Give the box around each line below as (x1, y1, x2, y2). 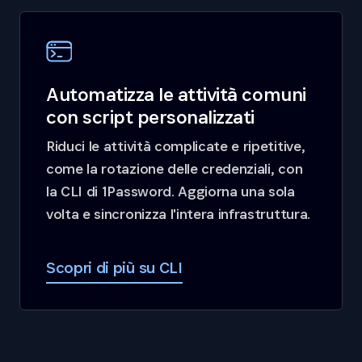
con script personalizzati (46, 104, 255, 130)
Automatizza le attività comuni (46, 82, 306, 107)
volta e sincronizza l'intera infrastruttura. (46, 204, 310, 224)
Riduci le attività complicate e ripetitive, (46, 137, 305, 156)
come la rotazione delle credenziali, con (46, 159, 303, 179)
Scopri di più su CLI (46, 257, 183, 279)
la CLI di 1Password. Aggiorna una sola (46, 182, 295, 201)
